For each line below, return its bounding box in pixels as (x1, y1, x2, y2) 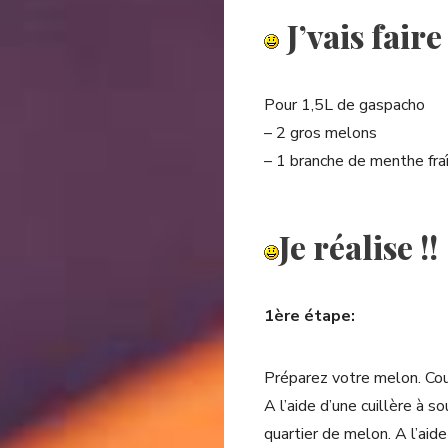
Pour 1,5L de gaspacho (264, 94, 425, 116)
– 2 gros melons (264, 122, 377, 144)
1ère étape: (264, 305, 355, 327)
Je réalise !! (279, 225, 438, 268)
